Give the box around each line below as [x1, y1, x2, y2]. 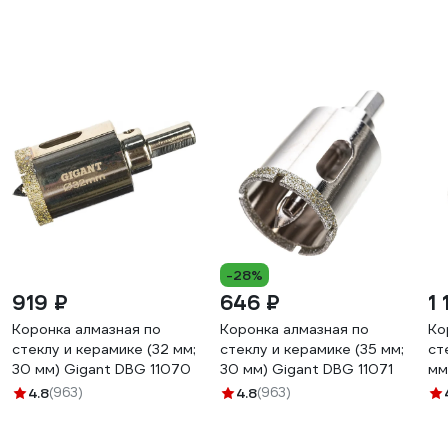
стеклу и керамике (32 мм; [12, 340, 196, 358]
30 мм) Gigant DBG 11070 [12, 360, 191, 378]
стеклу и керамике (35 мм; [220, 340, 404, 358]
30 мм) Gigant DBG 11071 [220, 360, 393, 378]
